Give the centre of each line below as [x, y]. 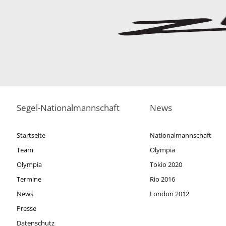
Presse [27, 208]
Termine [29, 179]
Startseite [31, 135]
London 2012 [169, 193]
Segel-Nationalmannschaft [68, 107]
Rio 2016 [162, 179]
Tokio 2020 [166, 164]
